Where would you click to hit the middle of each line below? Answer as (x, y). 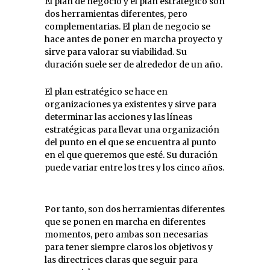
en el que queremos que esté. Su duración (131, 155)
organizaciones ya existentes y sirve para (130, 104)
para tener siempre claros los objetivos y (129, 247)
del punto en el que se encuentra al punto (130, 142)
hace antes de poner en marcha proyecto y (133, 39)
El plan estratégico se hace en (106, 91)
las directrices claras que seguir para (121, 259)
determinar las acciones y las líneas (118, 117)
